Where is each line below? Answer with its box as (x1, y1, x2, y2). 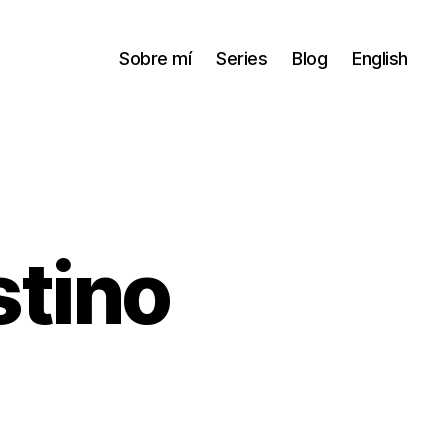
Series (216, 47, 268, 69)
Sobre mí (119, 47, 192, 69)
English (352, 47, 408, 69)
